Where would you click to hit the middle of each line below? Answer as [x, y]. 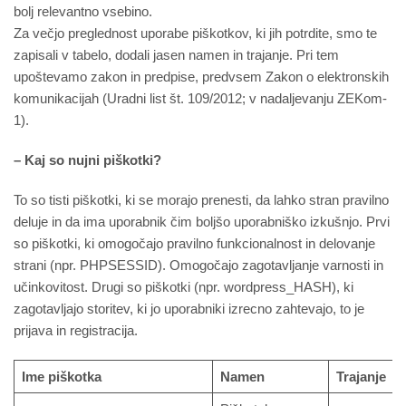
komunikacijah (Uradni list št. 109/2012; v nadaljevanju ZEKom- [200, 99]
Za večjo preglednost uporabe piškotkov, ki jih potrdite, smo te [195, 34]
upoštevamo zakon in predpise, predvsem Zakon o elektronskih [201, 77]
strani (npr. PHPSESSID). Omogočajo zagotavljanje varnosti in [198, 266]
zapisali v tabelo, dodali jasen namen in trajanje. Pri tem [176, 55]
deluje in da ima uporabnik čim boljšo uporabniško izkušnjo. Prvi [202, 222]
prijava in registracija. [76, 331]
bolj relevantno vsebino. [83, 12]
